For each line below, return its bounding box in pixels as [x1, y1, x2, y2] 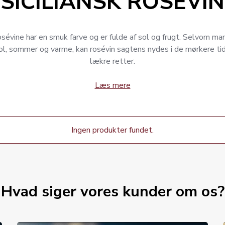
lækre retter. [90, 56, 135, 67]
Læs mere [94, 80, 131, 91]
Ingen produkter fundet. [71, 125, 154, 136]
